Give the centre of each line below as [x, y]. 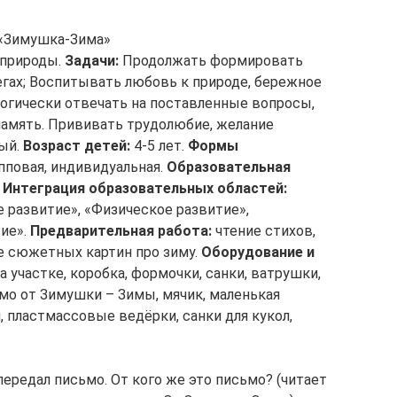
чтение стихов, [264, 231]
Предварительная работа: [121, 231]
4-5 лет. [159, 146]
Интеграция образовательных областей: [145, 188]
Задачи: [92, 61]
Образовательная [229, 167]
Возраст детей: [77, 146]
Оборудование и [258, 252]
